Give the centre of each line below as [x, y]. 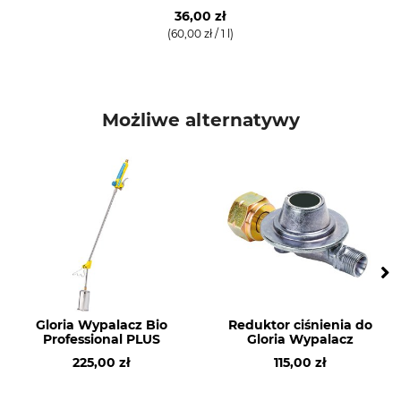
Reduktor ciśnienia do [300, 325]
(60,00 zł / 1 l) [200, 34]
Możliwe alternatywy [200, 120]
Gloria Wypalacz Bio [101, 325]
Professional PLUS [101, 339]
